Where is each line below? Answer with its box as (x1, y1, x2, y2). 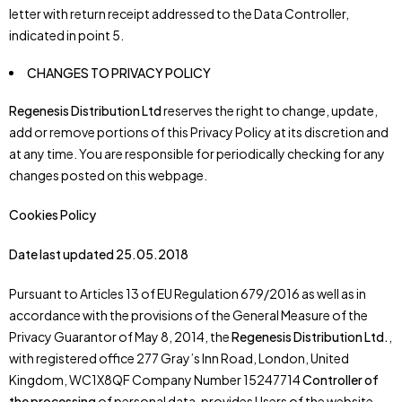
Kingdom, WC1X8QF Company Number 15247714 (9, 371, 302, 388)
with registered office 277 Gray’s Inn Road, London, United (9, 350, 349, 366)
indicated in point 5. (9, 27, 124, 43)
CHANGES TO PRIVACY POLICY (27, 65, 211, 81)
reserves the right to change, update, (163, 102, 378, 118)
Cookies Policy (9, 206, 96, 223)
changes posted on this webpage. (9, 167, 207, 183)
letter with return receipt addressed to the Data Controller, (9, 5, 349, 22)
